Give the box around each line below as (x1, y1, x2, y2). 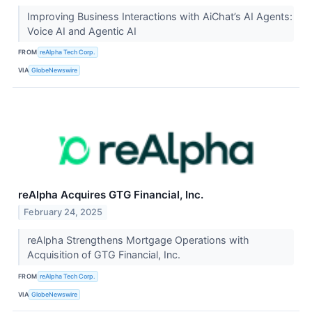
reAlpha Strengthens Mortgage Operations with (26, 234, 249, 247)
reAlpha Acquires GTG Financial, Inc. (18, 187, 203, 201)
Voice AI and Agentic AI (26, 24, 139, 37)
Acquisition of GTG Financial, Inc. (26, 249, 183, 261)
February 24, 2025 (24, 207, 103, 218)
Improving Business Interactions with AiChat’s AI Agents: (26, 10, 292, 22)
